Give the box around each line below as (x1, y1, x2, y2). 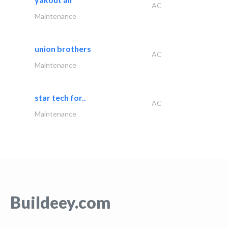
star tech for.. (35, 92, 86, 102)
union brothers (35, 43, 91, 53)
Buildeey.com (10, 192, 110, 212)
